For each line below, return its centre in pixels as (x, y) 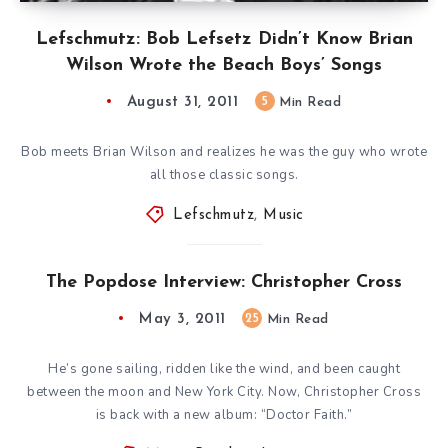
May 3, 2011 (182, 319)
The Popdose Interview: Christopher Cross (224, 282)
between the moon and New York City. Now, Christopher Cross (224, 391)
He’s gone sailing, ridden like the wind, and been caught (224, 368)
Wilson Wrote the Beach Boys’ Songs (224, 65)
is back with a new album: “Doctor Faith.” (224, 414)
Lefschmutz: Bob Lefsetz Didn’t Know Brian (224, 39)
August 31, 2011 (182, 102)
